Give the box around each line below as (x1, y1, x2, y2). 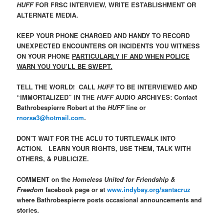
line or (124, 103, 146, 112)
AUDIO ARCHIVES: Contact (115, 92, 197, 102)
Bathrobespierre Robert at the (17, 103, 108, 112)
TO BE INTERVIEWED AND (116, 82, 197, 92)
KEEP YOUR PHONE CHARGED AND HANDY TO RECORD (17, 31, 190, 41)
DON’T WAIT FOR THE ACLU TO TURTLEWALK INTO (17, 133, 176, 143)
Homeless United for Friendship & (72, 175, 175, 184)
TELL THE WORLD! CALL (17, 82, 98, 92)
